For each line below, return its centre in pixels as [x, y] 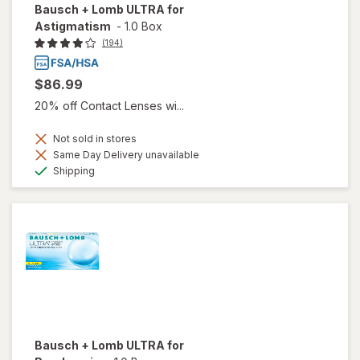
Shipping [73, 170]
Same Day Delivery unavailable [125, 154]
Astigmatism [73, 27]
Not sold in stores [94, 138]
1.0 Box [143, 27]
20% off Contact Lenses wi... [109, 105]
